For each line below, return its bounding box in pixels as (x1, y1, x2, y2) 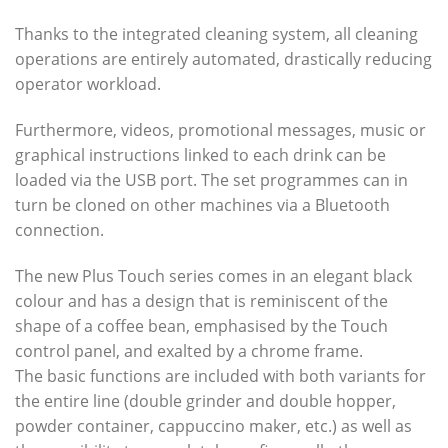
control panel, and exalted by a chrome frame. (15, 339, 363, 362)
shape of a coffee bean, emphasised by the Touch (15, 314, 388, 337)
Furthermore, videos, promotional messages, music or (15, 118, 426, 141)
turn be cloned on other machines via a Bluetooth (15, 193, 390, 216)
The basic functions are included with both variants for (15, 364, 426, 387)
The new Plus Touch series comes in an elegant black (15, 264, 412, 287)
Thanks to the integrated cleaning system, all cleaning (15, 22, 418, 45)
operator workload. (15, 72, 161, 95)
